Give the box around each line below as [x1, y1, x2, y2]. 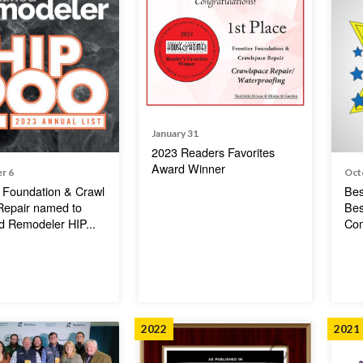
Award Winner [152, 159, 229, 177]
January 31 [152, 126, 199, 139]
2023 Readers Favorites [152, 143, 275, 160]
